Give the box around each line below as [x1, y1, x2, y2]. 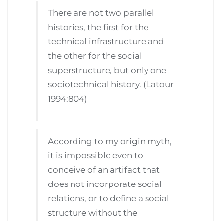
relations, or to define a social [48, 193, 170, 204]
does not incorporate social [48, 179, 162, 189]
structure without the [48, 208, 138, 218]
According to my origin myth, [48, 136, 172, 147]
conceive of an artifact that [48, 165, 160, 175]
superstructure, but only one [48, 65, 167, 75]
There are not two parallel [48, 7, 155, 18]
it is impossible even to [48, 150, 144, 161]
